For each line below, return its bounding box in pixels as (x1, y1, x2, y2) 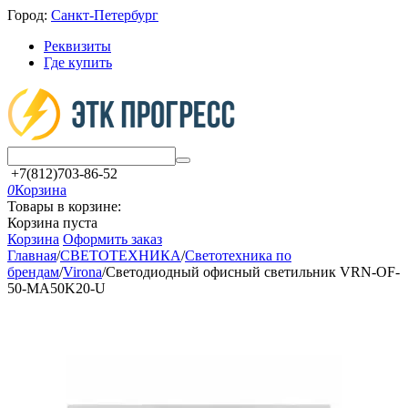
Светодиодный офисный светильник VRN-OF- (106, 264, 400, 280)
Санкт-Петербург (51, 7, 158, 23)
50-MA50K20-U (7, 280, 106, 296)
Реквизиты (44, 38, 111, 54)
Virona (63, 264, 102, 280)
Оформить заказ (63, 231, 162, 247)
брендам (7, 264, 59, 280)
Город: (7, 7, 51, 23)
